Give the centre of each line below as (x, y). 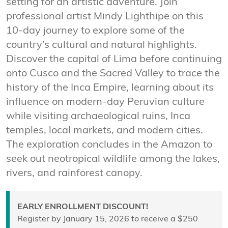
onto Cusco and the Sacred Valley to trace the (113, 74)
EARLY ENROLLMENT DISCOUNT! (83, 207)
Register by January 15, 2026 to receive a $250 (108, 219)
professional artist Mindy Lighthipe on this (105, 17)
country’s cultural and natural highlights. (102, 45)
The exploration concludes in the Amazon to (109, 145)
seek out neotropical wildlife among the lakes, (113, 159)
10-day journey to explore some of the (95, 31)
